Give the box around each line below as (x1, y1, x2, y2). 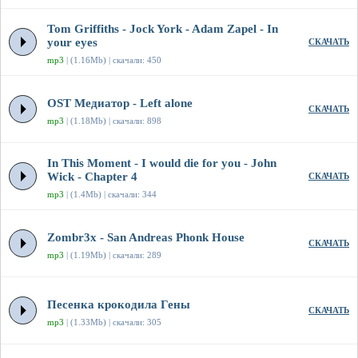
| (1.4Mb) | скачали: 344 (64, 189, 157, 200)
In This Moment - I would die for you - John (47, 157, 276, 170)
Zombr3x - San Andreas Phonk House (47, 231, 245, 245)
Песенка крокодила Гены (47, 298, 190, 312)
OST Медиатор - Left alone (47, 97, 193, 110)
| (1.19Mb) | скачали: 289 (64, 250, 161, 261)
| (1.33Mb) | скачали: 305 (64, 317, 161, 328)
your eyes (47, 36, 97, 50)
